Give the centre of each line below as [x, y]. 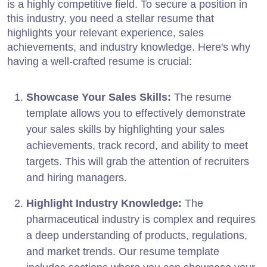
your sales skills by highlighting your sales [125, 129]
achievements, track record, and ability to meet [137, 145]
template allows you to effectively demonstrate [136, 113]
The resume [201, 97]
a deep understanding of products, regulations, [137, 235]
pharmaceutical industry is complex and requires [141, 219]
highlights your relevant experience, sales [105, 32]
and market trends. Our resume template [123, 251]
